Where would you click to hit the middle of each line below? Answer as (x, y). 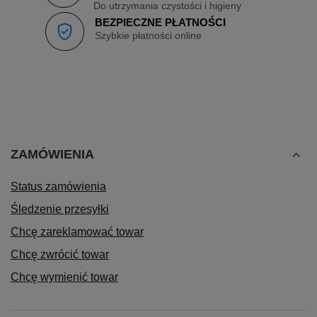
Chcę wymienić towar (64, 277)
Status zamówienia (58, 187)
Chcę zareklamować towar (77, 232)
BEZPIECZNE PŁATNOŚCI (160, 23)
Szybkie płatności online (148, 36)
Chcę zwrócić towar (60, 255)
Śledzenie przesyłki (60, 209)
